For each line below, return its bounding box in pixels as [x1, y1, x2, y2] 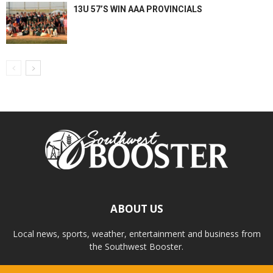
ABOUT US [110, 202, 163, 216]
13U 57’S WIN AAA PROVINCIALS [73, 4, 202, 15]
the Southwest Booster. [90, 241, 183, 253]
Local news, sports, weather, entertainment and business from [12, 228, 261, 240]
